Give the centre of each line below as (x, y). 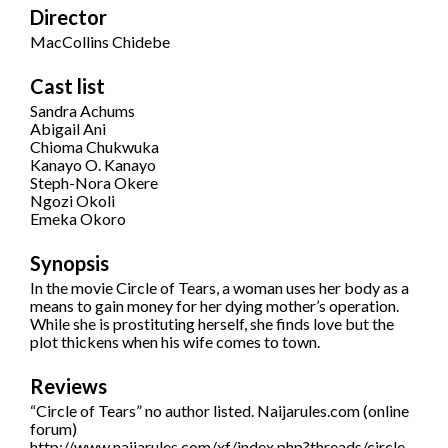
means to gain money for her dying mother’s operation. (214, 306)
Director (68, 17)
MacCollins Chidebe (100, 42)
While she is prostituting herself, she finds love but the (212, 324)
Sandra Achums (82, 111)
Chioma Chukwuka (94, 147)
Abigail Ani (68, 129)
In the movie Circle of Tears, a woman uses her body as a (219, 288)
